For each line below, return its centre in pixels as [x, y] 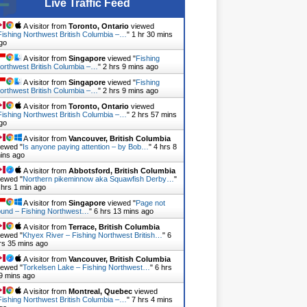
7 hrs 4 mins [152, 300]
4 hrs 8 [165, 147]
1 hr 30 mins [152, 35]
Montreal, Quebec [101, 292]
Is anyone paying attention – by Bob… [86, 147]
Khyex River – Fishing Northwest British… [93, 235]
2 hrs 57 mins [155, 115]
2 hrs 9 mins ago [131, 67]
